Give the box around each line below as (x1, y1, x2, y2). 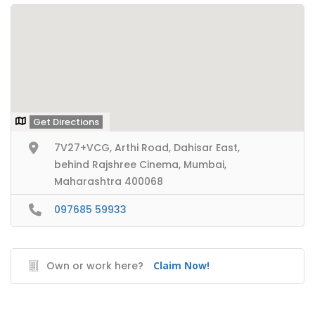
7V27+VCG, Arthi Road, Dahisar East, (54, 141, 240, 155)
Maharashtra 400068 (54, 174, 163, 188)
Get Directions (33, 115, 99, 129)
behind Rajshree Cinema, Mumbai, (54, 157, 226, 172)
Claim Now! (153, 258, 210, 272)
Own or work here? (46, 258, 143, 273)
